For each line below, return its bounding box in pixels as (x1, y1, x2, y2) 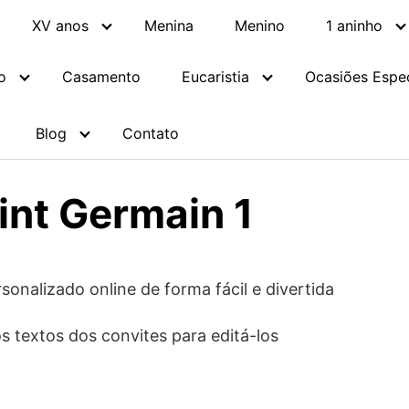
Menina (144, 16, 194, 35)
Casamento (62, 68, 141, 86)
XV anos (32, 16, 89, 35)
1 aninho (326, 16, 383, 35)
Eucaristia (182, 68, 249, 86)
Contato (122, 124, 179, 142)
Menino (235, 16, 285, 35)
